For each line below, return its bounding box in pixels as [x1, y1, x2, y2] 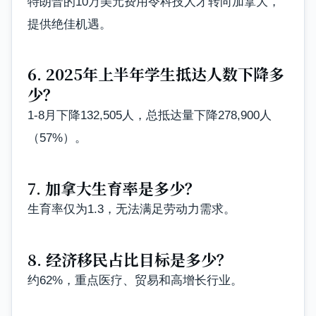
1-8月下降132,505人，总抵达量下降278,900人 [28, 109, 272, 123]
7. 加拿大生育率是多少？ [28, 176, 200, 199]
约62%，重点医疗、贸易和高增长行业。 [28, 273, 243, 287]
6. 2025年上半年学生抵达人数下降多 [28, 63, 284, 85]
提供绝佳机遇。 [28, 17, 111, 31]
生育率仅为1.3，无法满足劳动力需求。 [28, 202, 236, 216]
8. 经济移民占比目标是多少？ [28, 248, 232, 270]
